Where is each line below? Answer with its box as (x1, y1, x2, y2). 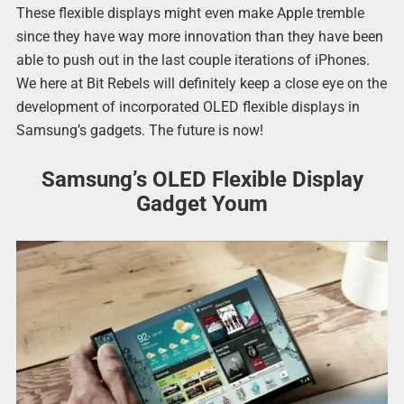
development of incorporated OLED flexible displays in (15, 98, 360, 116)
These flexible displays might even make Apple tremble (15, 5, 364, 23)
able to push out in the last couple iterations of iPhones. (15, 51, 370, 69)
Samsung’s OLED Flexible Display (41, 166, 363, 192)
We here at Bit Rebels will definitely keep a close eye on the (15, 75, 387, 93)
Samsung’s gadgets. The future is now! (15, 122, 263, 140)
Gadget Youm (136, 190, 268, 216)
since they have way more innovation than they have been (15, 28, 383, 46)
